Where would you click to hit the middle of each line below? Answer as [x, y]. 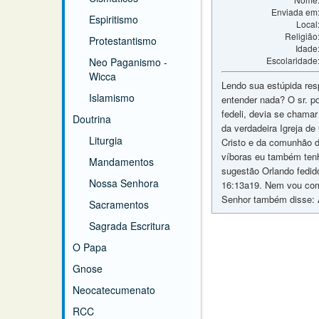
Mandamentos [121, 162]
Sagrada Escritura [130, 226]
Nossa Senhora [124, 183]
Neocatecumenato [114, 290]
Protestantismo [123, 41]
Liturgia [106, 140]
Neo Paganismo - [128, 62]
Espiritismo [114, 19]
